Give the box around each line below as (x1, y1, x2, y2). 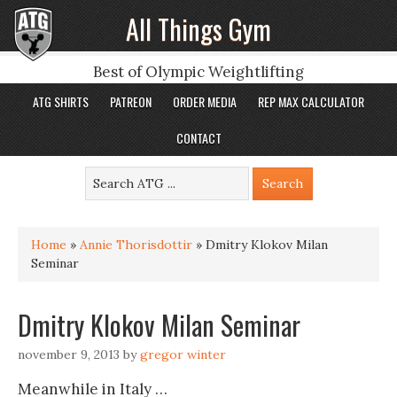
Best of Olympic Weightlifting (93, 62, 304, 82)
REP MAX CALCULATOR (258, 92, 364, 111)
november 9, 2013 (18, 346, 120, 362)
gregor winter (140, 346, 226, 362)
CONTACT (175, 128, 222, 147)
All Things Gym (126, 9, 271, 49)
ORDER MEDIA (173, 92, 237, 111)
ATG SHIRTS (33, 92, 89, 111)
